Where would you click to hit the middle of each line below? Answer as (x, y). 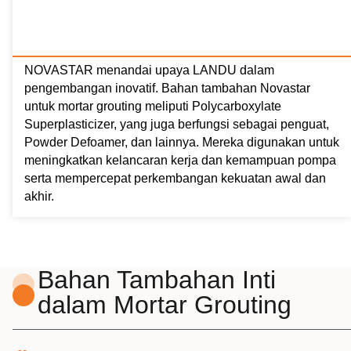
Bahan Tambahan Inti (157, 279)
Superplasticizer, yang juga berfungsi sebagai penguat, (177, 124)
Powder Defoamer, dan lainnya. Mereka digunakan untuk (182, 142)
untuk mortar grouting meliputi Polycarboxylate (153, 106)
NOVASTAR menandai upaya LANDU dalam (149, 70)
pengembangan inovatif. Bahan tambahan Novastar (167, 88)
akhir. (39, 196)
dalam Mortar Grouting (165, 304)
